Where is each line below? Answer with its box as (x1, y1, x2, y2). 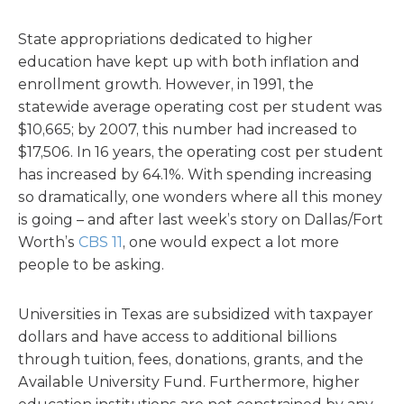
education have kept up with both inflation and (18, 53, 360, 70)
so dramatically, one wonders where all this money (18, 188, 382, 206)
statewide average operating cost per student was (18, 98, 382, 115)
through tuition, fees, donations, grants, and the (18, 351, 363, 368)
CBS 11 (78, 234, 123, 251)
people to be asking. (18, 256, 164, 273)
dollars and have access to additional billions (18, 328, 337, 345)
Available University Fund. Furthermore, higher (18, 373, 360, 390)
